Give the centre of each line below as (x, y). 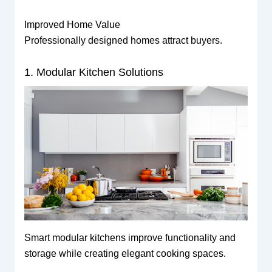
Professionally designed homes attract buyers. (123, 40)
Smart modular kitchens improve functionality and (130, 237)
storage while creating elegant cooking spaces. (125, 253)
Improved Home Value (72, 24)
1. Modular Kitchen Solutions (93, 72)
